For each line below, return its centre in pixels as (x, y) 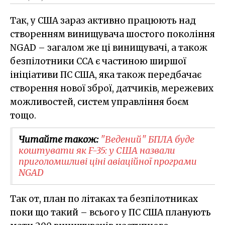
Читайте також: (60, 139)
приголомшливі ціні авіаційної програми (108, 161)
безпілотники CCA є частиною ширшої (98, 61)
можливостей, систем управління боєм (99, 102)
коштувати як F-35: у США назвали (97, 150)
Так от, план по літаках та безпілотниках (104, 199)
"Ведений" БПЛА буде (147, 139)
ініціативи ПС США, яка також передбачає (106, 75)
